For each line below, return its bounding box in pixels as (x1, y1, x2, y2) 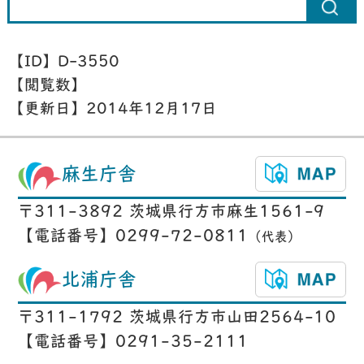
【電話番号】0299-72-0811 (18, 230, 249, 246)
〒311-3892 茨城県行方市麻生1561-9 (18, 206, 326, 222)
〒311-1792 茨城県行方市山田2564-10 (18, 310, 337, 327)
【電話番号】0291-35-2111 (18, 335, 249, 351)
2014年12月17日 (86, 102, 218, 118)
